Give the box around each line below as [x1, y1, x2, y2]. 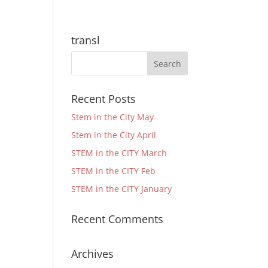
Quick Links [127, 20, 176, 32]
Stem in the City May [71, 111, 154, 123]
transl [71, 33, 100, 47]
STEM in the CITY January [71, 183, 172, 194]
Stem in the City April [71, 129, 157, 141]
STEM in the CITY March [71, 147, 167, 159]
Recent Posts [71, 92, 136, 106]
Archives [71, 246, 114, 261]
